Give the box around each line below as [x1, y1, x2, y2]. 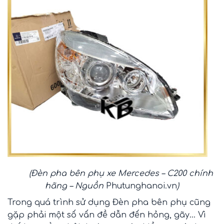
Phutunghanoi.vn [106, 181, 177, 190]
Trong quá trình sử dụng [7, 197, 112, 207]
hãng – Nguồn [45, 181, 106, 190]
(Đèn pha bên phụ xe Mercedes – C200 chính [26, 168, 213, 178]
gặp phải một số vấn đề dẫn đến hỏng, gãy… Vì [7, 210, 206, 219]
